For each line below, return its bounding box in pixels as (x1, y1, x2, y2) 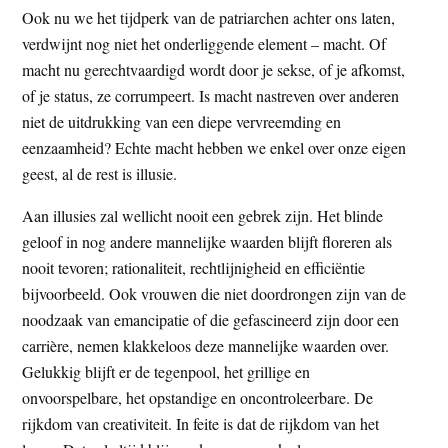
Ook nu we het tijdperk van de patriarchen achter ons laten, (22, 6, 396, 28)
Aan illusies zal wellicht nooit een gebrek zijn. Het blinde (22, 204, 384, 226)
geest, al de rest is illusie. (22, 162, 178, 184)
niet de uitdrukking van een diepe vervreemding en (22, 110, 342, 132)
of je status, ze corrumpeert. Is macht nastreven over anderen (22, 84, 400, 106)
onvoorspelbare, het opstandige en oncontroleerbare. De (22, 386, 374, 408)
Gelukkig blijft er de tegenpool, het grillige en (22, 360, 311, 382)
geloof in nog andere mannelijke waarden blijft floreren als (22, 230, 393, 252)
